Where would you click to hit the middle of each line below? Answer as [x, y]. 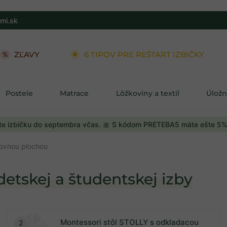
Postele [20, 93]
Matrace [74, 93]
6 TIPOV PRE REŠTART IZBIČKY [144, 54]
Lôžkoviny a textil [147, 93]
